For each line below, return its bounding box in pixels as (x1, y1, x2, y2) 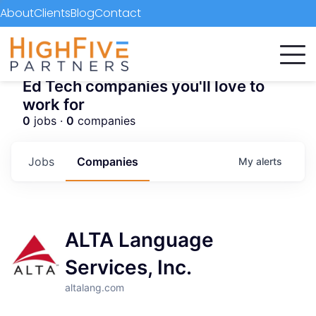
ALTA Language (65, 228, 214, 252)
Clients (34, 5, 71, 22)
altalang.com (65, 281, 125, 293)
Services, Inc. (65, 255, 193, 279)
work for (23, 95, 85, 114)
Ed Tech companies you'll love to (23, 77, 265, 95)
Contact (95, 5, 141, 22)
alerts (256, 155, 282, 167)
